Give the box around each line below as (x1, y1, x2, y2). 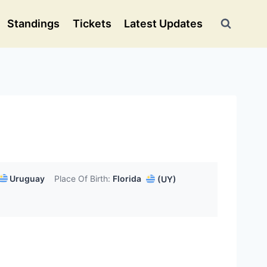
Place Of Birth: (54, 173, 110, 184)
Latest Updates (124, 17, 203, 30)
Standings (7, 17, 60, 30)
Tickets (72, 17, 111, 30)
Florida (113, 173, 141, 184)
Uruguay (8, 173, 45, 184)
